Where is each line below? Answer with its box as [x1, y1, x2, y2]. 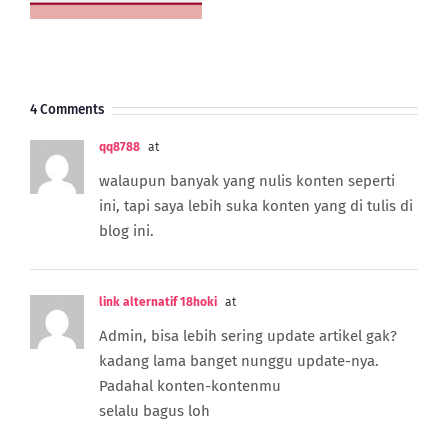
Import [332, 51, 374, 69]
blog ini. [99, 222, 154, 241]
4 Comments [30, 101, 104, 119]
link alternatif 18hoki [99, 295, 217, 310]
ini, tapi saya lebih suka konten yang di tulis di [99, 197, 413, 216]
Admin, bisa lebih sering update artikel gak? [99, 327, 397, 346]
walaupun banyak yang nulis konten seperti [99, 172, 395, 191]
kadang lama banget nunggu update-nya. [99, 352, 379, 371]
